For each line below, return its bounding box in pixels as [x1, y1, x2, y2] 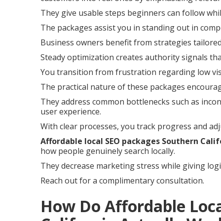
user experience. [40, 106, 101, 117]
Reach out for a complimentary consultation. [40, 175, 204, 186]
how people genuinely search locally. [40, 146, 175, 156]
